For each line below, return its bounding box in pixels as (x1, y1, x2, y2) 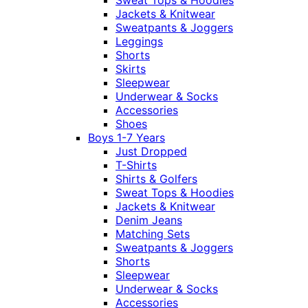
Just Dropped (115, 144, 187, 159)
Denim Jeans (115, 213, 182, 228)
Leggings (115, 34, 163, 49)
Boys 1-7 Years (88, 131, 165, 145)
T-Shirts (115, 158, 157, 173)
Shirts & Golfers (115, 172, 197, 186)
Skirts (115, 62, 146, 76)
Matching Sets (115, 227, 190, 241)
